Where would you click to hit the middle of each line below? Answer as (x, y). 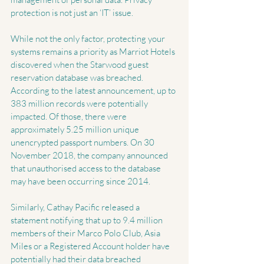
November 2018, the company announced (90, 156)
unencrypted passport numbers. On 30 (83, 143)
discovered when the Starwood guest (80, 65)
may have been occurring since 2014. (81, 181)
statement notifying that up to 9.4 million (88, 220)
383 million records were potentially (80, 104)
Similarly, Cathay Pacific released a (76, 207)
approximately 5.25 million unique (76, 130)
